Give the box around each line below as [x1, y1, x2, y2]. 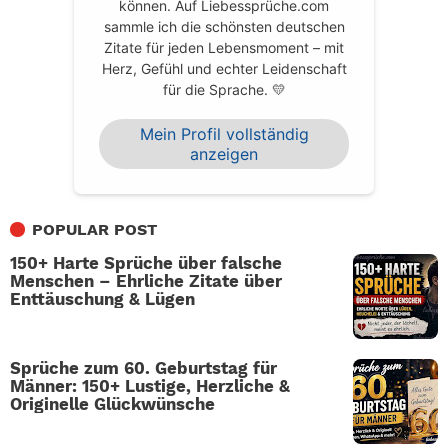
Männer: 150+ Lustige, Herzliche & [10, 375, 290, 396]
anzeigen [190, 143, 258, 164]
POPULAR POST [32, 219, 157, 239]
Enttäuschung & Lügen [10, 288, 195, 309]
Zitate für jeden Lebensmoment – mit [104, 38, 344, 56]
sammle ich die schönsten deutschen [103, 17, 345, 35]
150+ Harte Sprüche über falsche [10, 252, 282, 273]
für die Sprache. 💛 [162, 80, 286, 98]
